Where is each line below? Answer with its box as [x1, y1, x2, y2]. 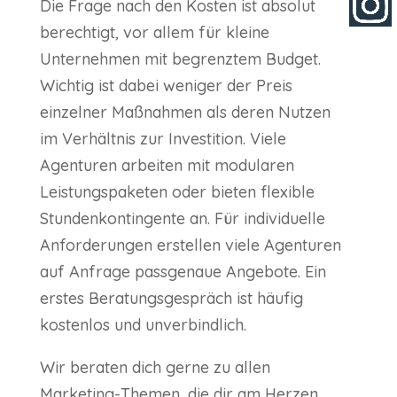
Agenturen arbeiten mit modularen [39, 155, 294, 176]
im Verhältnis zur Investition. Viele [39, 128, 286, 150]
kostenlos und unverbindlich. [39, 315, 246, 336]
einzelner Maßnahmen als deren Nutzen [39, 102, 331, 123]
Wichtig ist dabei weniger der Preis [39, 75, 292, 97]
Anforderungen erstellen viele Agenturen [39, 235, 341, 256]
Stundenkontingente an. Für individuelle [39, 208, 325, 230]
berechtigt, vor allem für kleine [39, 22, 269, 43]
